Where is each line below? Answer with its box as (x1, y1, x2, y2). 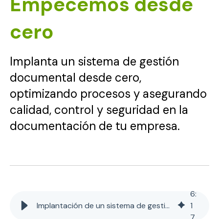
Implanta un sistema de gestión (10, 54, 179, 69)
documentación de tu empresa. (10, 118, 180, 133)
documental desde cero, (10, 70, 141, 85)
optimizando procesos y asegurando (10, 86, 207, 101)
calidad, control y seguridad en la (10, 102, 188, 117)
